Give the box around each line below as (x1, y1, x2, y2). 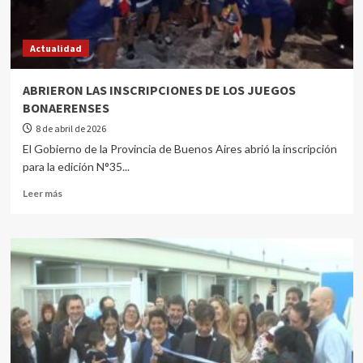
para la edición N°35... (22, 160, 130, 173)
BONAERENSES (22, 100, 109, 116)
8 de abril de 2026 (35, 122, 106, 135)
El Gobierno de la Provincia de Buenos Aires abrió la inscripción (22, 142, 337, 156)
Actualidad (29, 42, 82, 54)
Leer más (22, 187, 62, 199)
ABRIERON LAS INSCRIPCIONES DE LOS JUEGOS (22, 82, 296, 98)
